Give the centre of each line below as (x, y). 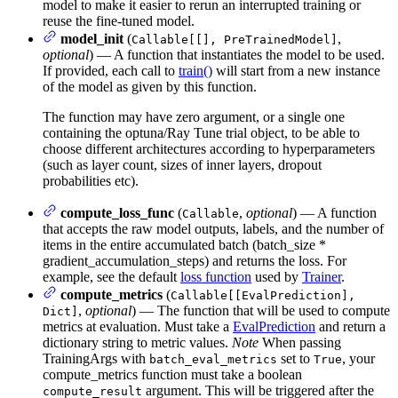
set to (295, 358)
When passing (300, 342)
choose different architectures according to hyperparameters (209, 148)
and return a (350, 326)
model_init (92, 38)
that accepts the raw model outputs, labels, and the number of (213, 228)
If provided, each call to (111, 70)
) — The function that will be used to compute (261, 310)
